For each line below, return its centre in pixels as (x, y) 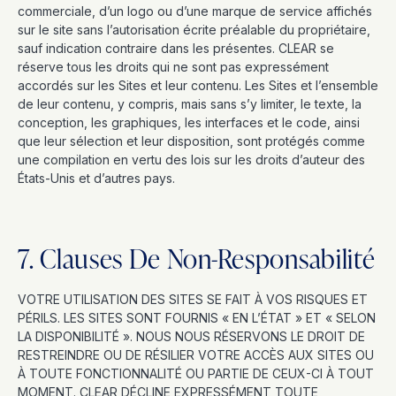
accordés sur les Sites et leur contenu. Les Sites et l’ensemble (198, 85)
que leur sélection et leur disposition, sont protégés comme (191, 141)
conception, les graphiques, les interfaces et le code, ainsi (189, 122)
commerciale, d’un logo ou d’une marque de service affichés (195, 11)
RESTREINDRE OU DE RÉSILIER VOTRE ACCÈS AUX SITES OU (196, 355)
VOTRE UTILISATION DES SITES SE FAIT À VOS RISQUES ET (193, 299)
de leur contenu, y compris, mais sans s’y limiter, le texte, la (190, 104)
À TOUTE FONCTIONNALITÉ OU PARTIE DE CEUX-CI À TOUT (196, 373)
